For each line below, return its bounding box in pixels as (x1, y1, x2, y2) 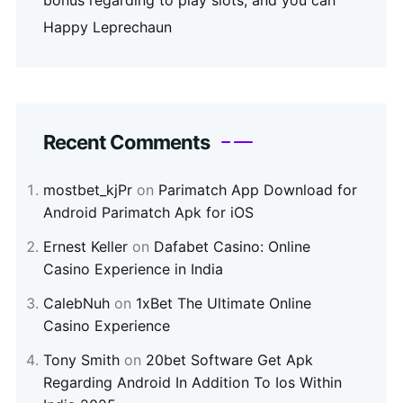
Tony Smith (43, 351, 120, 370)
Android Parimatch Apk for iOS (43, 203, 254, 222)
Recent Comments (43, 130, 210, 155)
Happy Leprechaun (43, 18, 172, 37)
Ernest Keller (43, 237, 128, 256)
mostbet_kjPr (43, 181, 132, 200)
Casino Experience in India (43, 260, 223, 279)
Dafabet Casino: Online (154, 237, 310, 256)
